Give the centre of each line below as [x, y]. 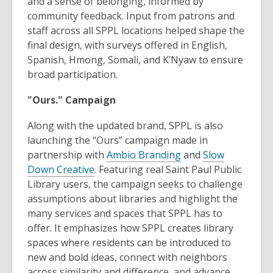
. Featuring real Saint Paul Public [168, 170]
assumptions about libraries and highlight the [133, 199]
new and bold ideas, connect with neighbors [127, 257]
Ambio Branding [144, 155]
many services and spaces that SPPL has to [125, 214]
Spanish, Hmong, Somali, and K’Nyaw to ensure [135, 60]
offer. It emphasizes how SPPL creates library [130, 228]
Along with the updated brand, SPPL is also [125, 126]
